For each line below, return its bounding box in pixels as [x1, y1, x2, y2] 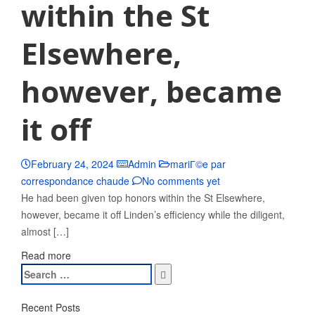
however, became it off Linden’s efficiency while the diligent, [21, 207, 285, 221]
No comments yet [142, 174, 220, 188]
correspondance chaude [21, 174, 129, 188]
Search [20, 264, 53, 278]
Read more [21, 248, 71, 262]
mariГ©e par [170, 157, 226, 171]
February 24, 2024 [31, 157, 114, 171]
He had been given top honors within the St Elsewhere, [21, 191, 265, 205]
